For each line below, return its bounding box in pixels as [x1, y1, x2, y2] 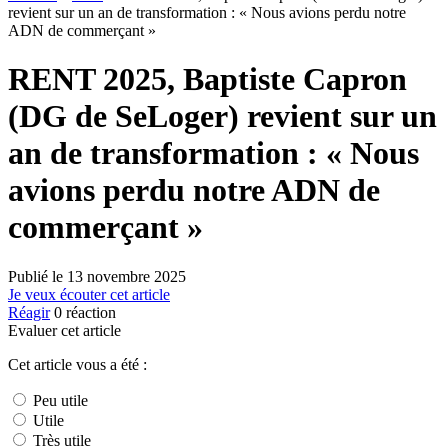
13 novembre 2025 [67, 267, 186, 285]
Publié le [8, 267, 67, 285]
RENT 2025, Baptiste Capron [8, 61, 407, 98]
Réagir [8, 303, 50, 321]
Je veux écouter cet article [8, 285, 170, 303]
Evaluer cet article [8, 321, 121, 339]
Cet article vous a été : [8, 355, 147, 373]
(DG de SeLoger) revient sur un [8, 98, 437, 135]
